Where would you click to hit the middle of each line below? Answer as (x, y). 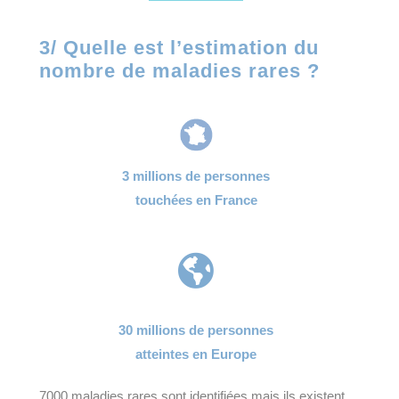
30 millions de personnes (196, 330)
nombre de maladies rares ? (179, 71)
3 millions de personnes (196, 176)
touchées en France (196, 200)
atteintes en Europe (196, 354)
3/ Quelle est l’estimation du (179, 48)
